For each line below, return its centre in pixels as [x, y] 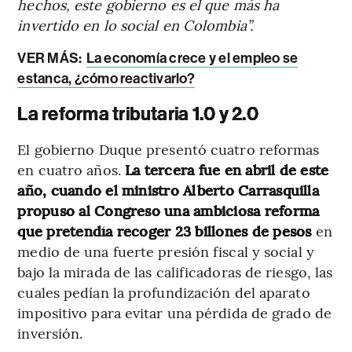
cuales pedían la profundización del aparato [164, 291]
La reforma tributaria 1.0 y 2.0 [138, 114]
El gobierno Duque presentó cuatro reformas [169, 148]
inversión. [50, 332]
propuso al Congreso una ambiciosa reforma [169, 210]
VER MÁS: [51, 58]
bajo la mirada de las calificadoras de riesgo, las [175, 271]
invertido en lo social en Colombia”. [135, 24]
